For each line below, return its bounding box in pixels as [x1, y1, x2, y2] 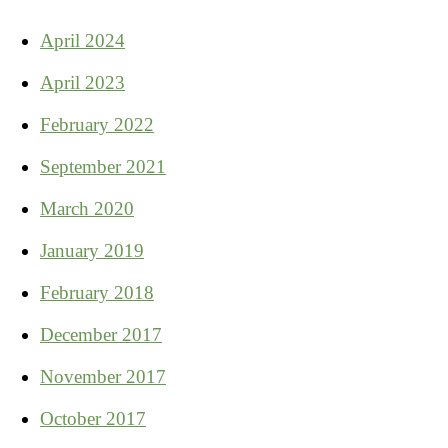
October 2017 [40, 407, 146, 429]
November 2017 [40, 365, 166, 387]
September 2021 [40, 155, 166, 177]
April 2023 [40, 71, 125, 93]
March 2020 [40, 197, 134, 219]
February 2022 [40, 113, 154, 135]
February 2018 [40, 281, 154, 303]
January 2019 [40, 239, 144, 261]
